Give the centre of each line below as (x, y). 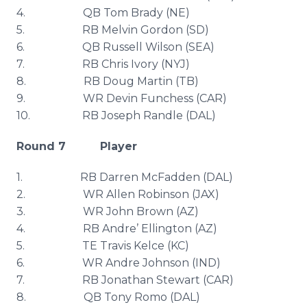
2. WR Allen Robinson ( (106, 194)
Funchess (167, 98)
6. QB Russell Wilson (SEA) (115, 47)
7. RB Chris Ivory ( (90, 64)
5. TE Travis (75, 246)
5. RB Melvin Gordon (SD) (113, 30)
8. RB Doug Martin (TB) (108, 81)
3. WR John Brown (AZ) (108, 211)
